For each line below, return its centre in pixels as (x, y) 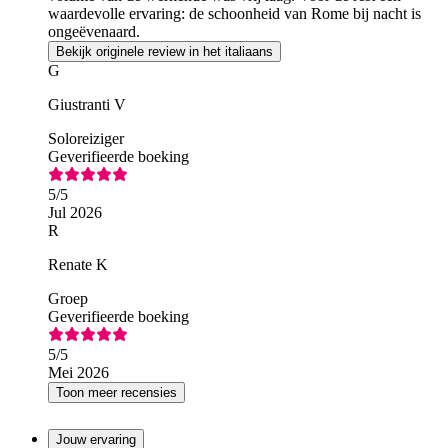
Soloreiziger (86, 138)
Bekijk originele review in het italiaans (164, 51)
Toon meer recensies (116, 392)
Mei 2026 (78, 372)
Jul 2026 (75, 212)
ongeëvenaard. (94, 31)
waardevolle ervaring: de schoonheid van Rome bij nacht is (234, 13)
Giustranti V (87, 104)
